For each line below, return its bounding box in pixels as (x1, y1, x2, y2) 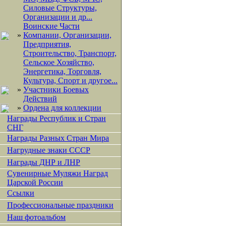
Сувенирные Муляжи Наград (7, 169, 108, 178)
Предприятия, (23, 40, 71, 48)
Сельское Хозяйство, (23, 58, 94, 67)
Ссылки (7, 189, 34, 197)
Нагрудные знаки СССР (7, 146, 90, 154)
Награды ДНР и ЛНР (7, 158, 80, 166)
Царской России (7, 178, 63, 187)
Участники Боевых (23, 85, 89, 94)
